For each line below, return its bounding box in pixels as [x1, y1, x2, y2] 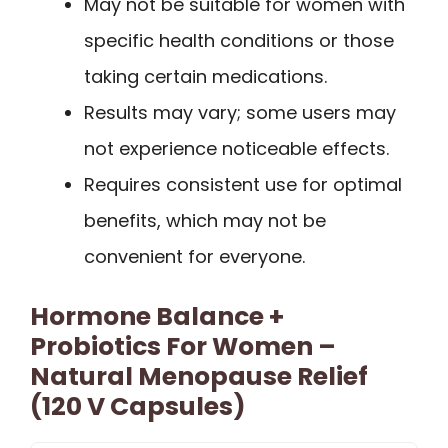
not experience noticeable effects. [84, 136, 389, 162]
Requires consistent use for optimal [84, 172, 402, 198]
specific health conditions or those [84, 28, 394, 54]
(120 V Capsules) [30, 389, 246, 425]
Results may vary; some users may [84, 100, 396, 126]
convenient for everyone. [84, 244, 305, 270]
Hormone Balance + [30, 299, 284, 335]
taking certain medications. [84, 64, 327, 90]
